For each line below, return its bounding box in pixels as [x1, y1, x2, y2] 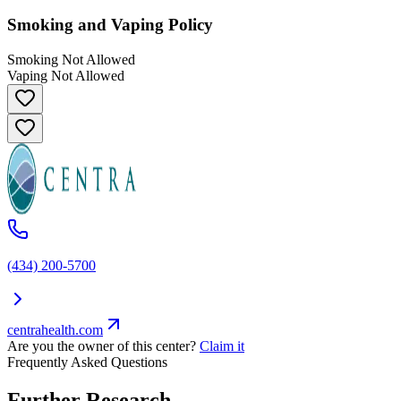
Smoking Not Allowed [7, 51, 135, 67]
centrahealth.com [7, 321, 103, 337]
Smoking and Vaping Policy [7, 15, 213, 35]
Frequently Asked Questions [7, 354, 167, 370]
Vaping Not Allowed [7, 67, 124, 83]
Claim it [200, 337, 244, 354]
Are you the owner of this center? [7, 337, 196, 354]
